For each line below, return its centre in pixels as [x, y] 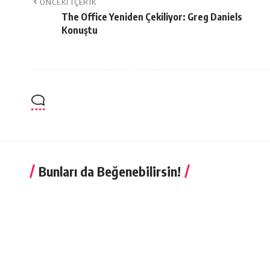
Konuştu [80, 30]
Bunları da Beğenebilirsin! [110, 171]
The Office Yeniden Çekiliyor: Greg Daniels [152, 17]
